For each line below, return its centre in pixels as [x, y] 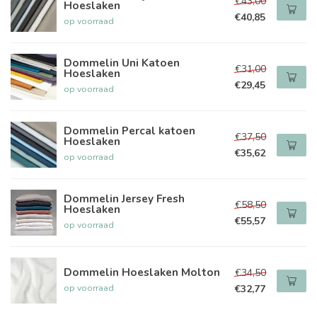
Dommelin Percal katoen [129, 131]
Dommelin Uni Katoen [122, 63]
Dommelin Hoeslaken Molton [142, 272]
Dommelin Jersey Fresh [124, 198]
